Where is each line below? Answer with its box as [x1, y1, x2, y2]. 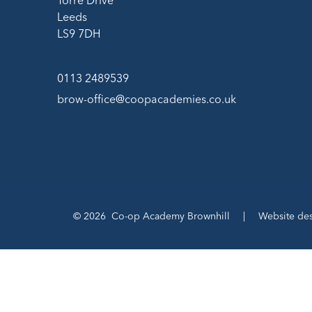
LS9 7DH [57, 29, 100, 40]
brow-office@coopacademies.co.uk [57, 94, 236, 106]
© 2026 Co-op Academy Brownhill [73, 212, 231, 222]
